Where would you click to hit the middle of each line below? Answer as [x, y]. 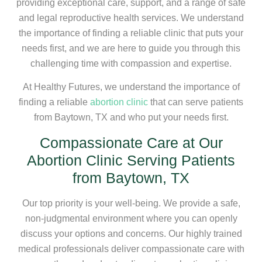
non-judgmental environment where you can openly [131, 218]
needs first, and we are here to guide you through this [131, 48]
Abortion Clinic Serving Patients [131, 160]
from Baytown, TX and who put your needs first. [131, 118]
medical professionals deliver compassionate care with [131, 249]
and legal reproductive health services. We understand [131, 18]
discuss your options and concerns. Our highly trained [131, 233]
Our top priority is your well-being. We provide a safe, [131, 203]
